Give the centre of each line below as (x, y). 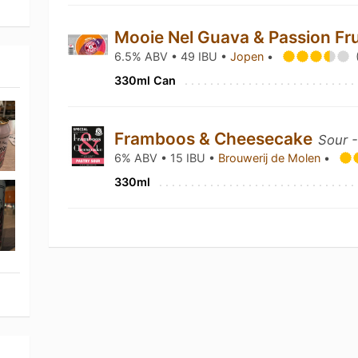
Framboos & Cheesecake (216, 139)
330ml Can (145, 80)
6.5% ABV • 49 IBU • (173, 56)
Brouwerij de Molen (271, 158)
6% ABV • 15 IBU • (167, 158)
